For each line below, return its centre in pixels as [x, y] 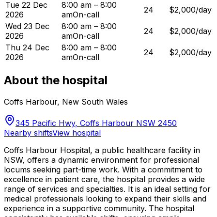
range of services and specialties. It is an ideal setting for [107, 189]
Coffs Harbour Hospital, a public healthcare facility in [102, 150]
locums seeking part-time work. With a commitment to [103, 169]
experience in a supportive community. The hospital [99, 208]
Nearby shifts [28, 132]
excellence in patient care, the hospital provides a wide [104, 179]
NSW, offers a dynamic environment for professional [101, 160]
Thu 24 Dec [27, 48]
